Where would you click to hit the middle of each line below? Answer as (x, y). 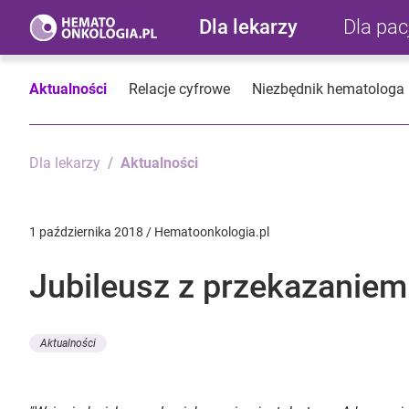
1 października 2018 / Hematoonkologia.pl (149, 232)
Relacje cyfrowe (179, 89)
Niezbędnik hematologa (328, 89)
